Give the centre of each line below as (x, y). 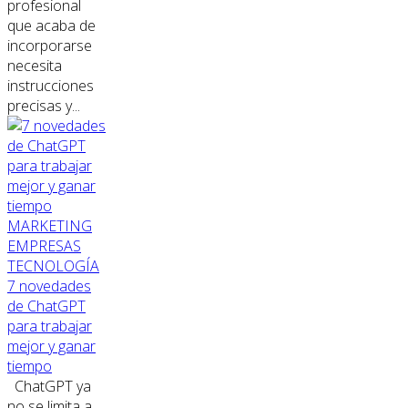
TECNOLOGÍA (53, 266)
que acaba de (51, 26)
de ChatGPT (46, 306)
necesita (35, 66)
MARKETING (50, 226)
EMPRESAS (44, 246)
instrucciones (51, 86)
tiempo (30, 367)
